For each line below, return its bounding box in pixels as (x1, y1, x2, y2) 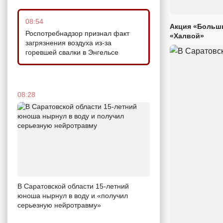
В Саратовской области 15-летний (17, 182, 129, 190)
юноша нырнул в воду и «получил (17, 191, 128, 200)
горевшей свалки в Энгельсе (25, 48, 118, 57)
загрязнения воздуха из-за (25, 39, 111, 47)
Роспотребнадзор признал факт (25, 29, 129, 38)
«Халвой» (170, 31, 204, 40)
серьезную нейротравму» (17, 201, 101, 209)
